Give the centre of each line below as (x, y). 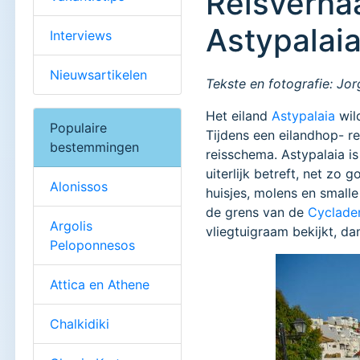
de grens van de (257, 213)
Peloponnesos (92, 245)
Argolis (71, 225)
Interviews (81, 35)
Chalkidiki (80, 323)
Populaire (78, 127)
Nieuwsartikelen (98, 74)
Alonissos (79, 186)
